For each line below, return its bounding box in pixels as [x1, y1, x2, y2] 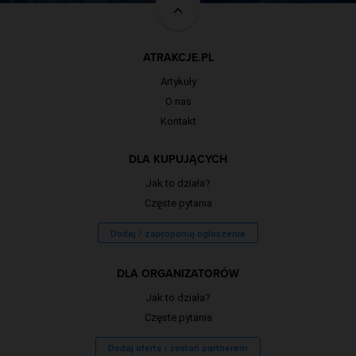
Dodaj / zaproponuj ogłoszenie [110, 227, 246, 239]
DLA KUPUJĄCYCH [129, 150, 227, 168]
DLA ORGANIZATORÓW [117, 265, 239, 282]
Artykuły [160, 75, 196, 87]
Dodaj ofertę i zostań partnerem [108, 342, 248, 354]
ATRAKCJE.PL [142, 48, 214, 66]
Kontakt [160, 114, 196, 127]
